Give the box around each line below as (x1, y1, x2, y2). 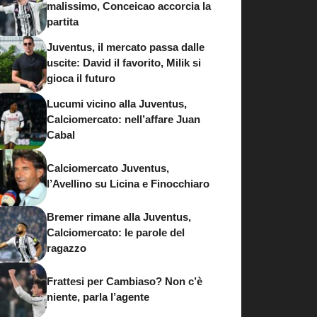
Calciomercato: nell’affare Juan (47, 113, 200, 125)
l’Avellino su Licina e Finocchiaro (47, 177, 209, 190)
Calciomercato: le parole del (47, 226, 185, 238)
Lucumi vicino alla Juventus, (47, 97, 187, 110)
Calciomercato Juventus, (47, 161, 169, 174)
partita (47, 15, 79, 28)
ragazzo (47, 241, 86, 254)
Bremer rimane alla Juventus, (47, 210, 191, 223)
